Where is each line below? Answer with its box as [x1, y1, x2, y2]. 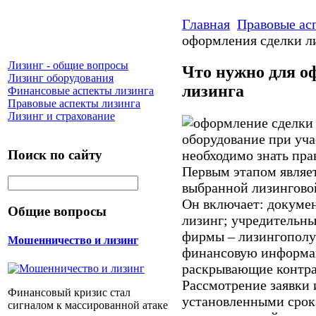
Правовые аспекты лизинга [8, 97, 140, 109]
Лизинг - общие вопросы [8, 59, 128, 71]
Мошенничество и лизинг [8, 234, 138, 247]
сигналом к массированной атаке [8, 298, 171, 311]
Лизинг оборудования [8, 72, 114, 84]
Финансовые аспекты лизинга [8, 85, 154, 97]
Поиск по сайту [8, 147, 102, 162]
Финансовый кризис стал [8, 286, 130, 298]
